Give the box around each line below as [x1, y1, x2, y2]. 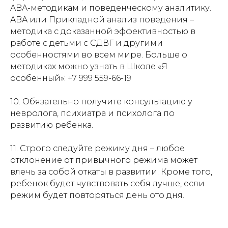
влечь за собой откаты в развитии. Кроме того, [10, 166, 212, 177]
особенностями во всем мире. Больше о [10, 49, 187, 60]
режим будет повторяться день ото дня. [10, 190, 184, 200]
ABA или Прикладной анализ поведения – [10, 14, 194, 24]
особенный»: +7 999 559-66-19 [10, 73, 131, 83]
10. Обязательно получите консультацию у [10, 96, 192, 106]
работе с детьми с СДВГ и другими [10, 38, 163, 48]
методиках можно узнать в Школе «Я [10, 61, 167, 71]
